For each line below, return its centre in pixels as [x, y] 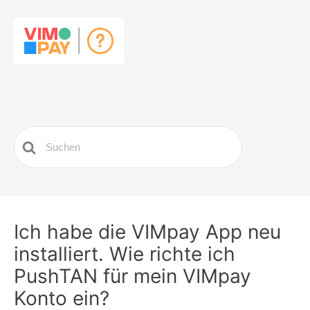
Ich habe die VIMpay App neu [147, 232]
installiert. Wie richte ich [125, 254]
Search [33, 135]
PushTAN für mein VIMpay [133, 276]
